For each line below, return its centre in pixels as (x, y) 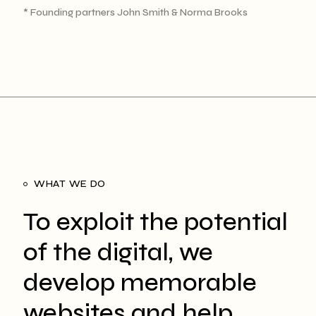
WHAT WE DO (70, 183)
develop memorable (140, 282)
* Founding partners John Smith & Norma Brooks (135, 12)
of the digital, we (118, 252)
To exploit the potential (156, 222)
